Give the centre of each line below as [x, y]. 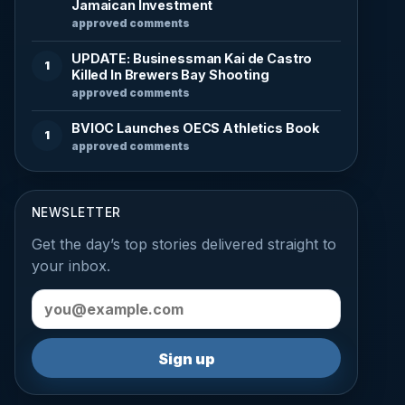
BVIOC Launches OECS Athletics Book [196, 127]
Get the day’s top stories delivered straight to [184, 244]
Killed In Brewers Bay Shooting [170, 74]
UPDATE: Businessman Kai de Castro [192, 58]
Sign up [186, 358]
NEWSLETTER [76, 212]
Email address [78, 299]
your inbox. [71, 265]
